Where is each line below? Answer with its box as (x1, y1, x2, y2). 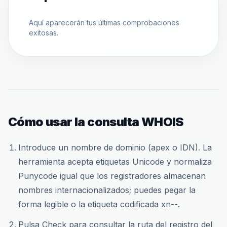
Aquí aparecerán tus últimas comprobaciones (29, 18, 179, 27)
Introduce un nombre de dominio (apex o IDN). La (18, 142, 212, 153)
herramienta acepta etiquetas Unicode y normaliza (18, 157, 212, 167)
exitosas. (29, 28, 58, 37)
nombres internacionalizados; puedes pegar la (18, 185, 196, 195)
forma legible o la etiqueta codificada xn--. (18, 199, 180, 209)
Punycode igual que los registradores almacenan (18, 171, 206, 181)
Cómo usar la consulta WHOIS (8, 115, 183, 129)
